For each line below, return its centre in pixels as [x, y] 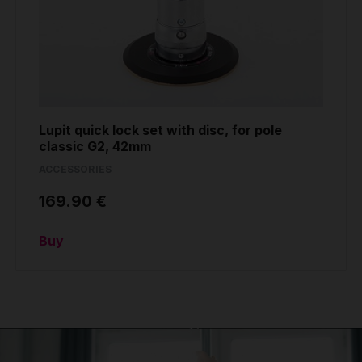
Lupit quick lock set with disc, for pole [160, 130]
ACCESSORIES [76, 170]
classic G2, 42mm [95, 147]
